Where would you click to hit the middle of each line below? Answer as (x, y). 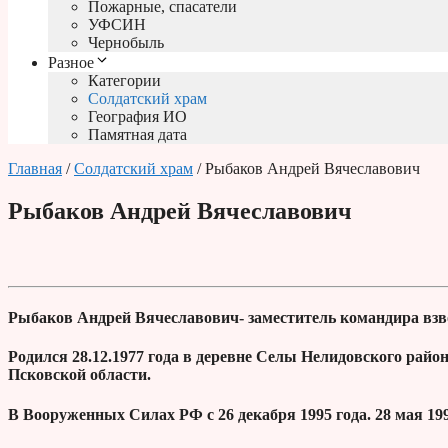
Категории (124, 81)
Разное (71, 63)
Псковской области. (79, 375)
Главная (35, 169)
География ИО (137, 117)
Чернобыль (126, 43)
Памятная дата (137, 135)
